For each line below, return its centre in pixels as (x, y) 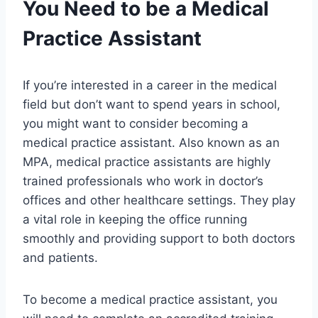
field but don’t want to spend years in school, (152, 105)
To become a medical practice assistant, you (150, 300)
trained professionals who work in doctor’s (143, 181)
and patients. (60, 258)
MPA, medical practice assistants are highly (147, 162)
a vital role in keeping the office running (135, 220)
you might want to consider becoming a (136, 124)
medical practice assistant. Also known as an (151, 143)
